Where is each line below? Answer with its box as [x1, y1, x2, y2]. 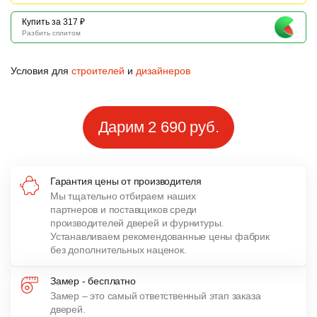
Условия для [11, 65, 71, 76]
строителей [71, 65, 125, 76]
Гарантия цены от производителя [50, 175, 202, 187]
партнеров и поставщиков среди [50, 204, 197, 215]
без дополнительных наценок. [50, 244, 187, 255]
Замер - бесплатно [50, 275, 136, 287]
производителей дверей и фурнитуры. [50, 217, 224, 229]
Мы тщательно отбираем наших [50, 190, 196, 202]
